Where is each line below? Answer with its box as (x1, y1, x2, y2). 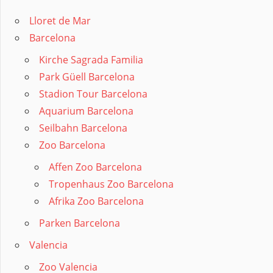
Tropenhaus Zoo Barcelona (49, 177, 174, 191)
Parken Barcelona (39, 216, 120, 230)
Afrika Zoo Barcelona (49, 194, 144, 208)
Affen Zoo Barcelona (49, 160, 142, 174)
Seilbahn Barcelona (39, 121, 127, 135)
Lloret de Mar (29, 14, 91, 28)
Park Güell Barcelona (39, 70, 135, 84)
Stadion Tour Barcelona (39, 87, 147, 101)
